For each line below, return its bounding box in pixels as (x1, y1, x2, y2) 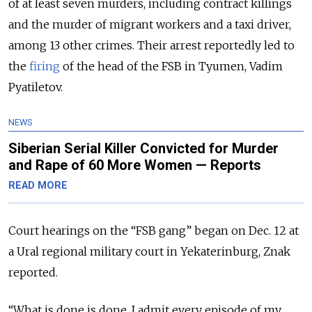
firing (29, 58, 63, 73)
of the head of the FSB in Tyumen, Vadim (63, 58, 283, 73)
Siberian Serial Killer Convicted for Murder (8, 139, 279, 157)
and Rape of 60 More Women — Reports (8, 156, 261, 173)
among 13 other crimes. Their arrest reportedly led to (8, 38, 295, 52)
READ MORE (8, 179, 68, 192)
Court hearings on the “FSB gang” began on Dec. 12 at (8, 223, 299, 237)
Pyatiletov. (8, 79, 63, 94)
